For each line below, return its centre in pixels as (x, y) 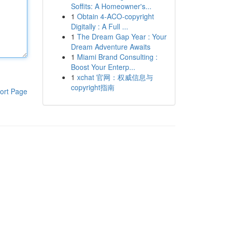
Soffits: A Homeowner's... (111, 6)
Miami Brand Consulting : (117, 57)
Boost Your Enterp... (103, 67)
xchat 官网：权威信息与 (115, 77)
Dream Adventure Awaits (110, 47)
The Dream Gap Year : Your (122, 36)
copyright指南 (92, 87)
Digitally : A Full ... (99, 26)
